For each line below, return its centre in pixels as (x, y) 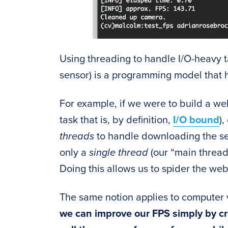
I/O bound (196, 120)
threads (77, 137)
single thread (119, 153)
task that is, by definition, (116, 120)
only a (74, 153)
